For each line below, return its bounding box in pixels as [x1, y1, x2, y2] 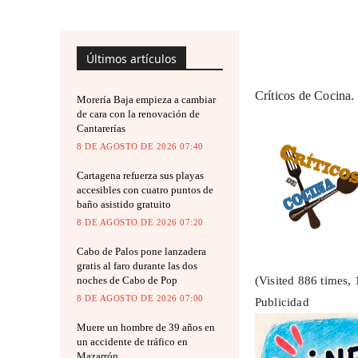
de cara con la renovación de [77, 107, 200, 120]
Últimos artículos [86, 50, 177, 66]
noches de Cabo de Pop [77, 273, 177, 286]
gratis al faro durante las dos [77, 259, 197, 272]
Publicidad [254, 296, 309, 309]
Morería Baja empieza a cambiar [77, 93, 216, 105]
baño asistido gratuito [77, 197, 171, 210]
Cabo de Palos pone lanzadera [77, 245, 206, 257]
